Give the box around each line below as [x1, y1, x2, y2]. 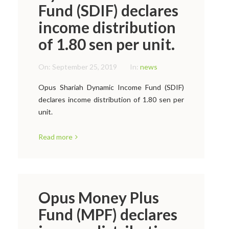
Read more [38, 132, 73, 141]
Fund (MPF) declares [38, 205, 177, 223]
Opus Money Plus [38, 188, 159, 207]
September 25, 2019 [52, 62, 117, 71]
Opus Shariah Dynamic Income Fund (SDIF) [38, 83, 184, 91]
